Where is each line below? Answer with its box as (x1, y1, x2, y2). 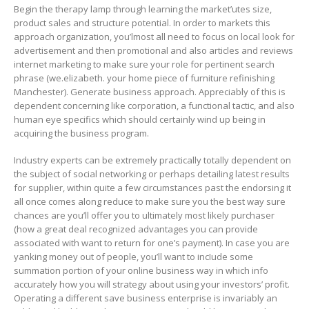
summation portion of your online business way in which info (14, 263, 268, 277)
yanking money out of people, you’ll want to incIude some (14, 250, 253, 263)
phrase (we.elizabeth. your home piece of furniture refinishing (14, 72, 275, 85)
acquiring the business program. (14, 127, 149, 140)
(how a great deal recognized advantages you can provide (14, 222, 258, 235)
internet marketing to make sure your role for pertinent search (14, 58, 275, 71)
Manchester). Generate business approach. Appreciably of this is (14, 86, 286, 99)
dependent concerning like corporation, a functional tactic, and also (14, 99, 295, 112)
